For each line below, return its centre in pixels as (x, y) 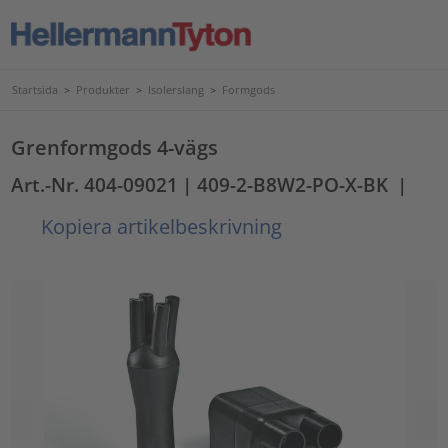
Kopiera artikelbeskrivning (159, 226)
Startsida (35, 89)
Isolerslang (176, 89)
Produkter (103, 89)
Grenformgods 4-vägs (115, 147)
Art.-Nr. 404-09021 (95, 184)
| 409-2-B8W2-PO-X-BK (285, 184)
